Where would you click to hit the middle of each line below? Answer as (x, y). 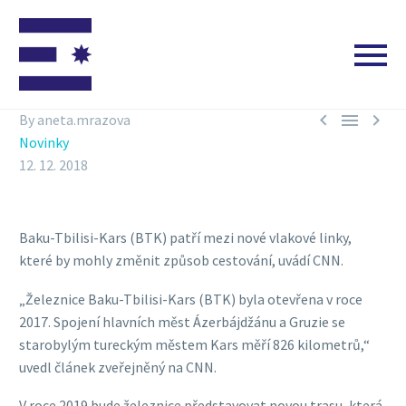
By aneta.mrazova (75, 120)
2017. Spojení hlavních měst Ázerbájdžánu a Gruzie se (182, 321)
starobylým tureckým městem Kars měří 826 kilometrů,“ (194, 344)
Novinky (44, 142)
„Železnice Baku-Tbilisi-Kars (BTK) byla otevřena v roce (191, 299)
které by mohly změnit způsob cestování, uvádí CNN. (181, 260)
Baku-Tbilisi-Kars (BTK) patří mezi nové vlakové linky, (185, 237)
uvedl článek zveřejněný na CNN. (118, 367)
